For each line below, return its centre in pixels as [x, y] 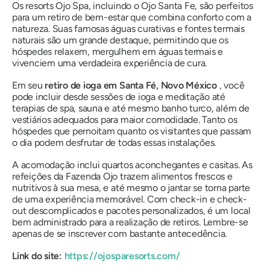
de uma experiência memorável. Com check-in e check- [130, 199]
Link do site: [38, 256]
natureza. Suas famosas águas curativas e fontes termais [128, 28]
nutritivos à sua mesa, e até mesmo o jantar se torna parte [131, 187]
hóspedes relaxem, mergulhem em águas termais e [118, 51]
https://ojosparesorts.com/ [122, 256]
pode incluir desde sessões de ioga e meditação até [119, 96]
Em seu [29, 85]
